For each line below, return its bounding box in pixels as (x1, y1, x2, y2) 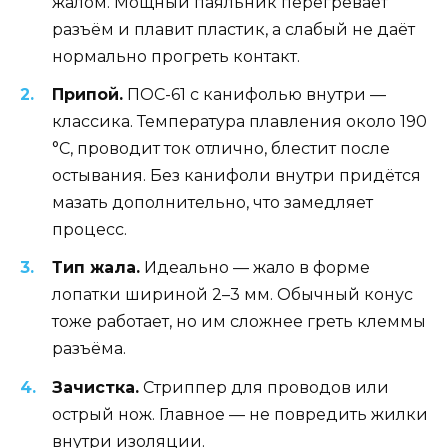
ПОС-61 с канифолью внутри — (123, 85, 386, 105)
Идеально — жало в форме (140, 258, 370, 278)
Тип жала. (52, 258, 140, 278)
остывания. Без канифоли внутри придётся (52, 166, 421, 186)
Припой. (52, 85, 123, 105)
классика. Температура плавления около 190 (52, 112, 427, 132)
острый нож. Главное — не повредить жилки (52, 404, 428, 424)
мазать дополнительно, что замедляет (52, 193, 373, 213)
